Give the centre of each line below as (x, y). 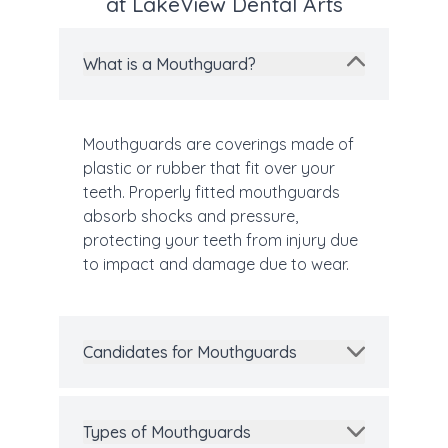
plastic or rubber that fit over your (209, 168)
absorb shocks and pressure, (190, 216)
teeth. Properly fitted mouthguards (211, 192)
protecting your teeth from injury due (220, 240)
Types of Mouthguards (167, 432)
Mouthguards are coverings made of (218, 144)
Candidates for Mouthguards (190, 352)
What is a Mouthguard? (169, 64)
